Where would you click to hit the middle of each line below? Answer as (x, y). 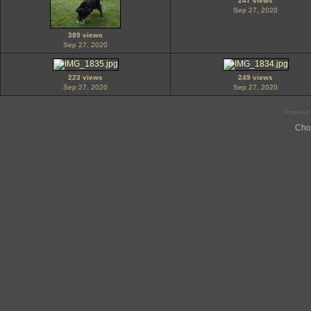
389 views (85, 35)
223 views (85, 77)
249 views (255, 77)
